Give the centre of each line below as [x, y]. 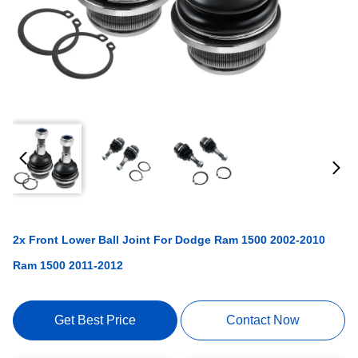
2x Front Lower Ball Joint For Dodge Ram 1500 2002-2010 [169, 240]
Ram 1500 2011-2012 [68, 265]
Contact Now [263, 320]
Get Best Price [95, 320]
